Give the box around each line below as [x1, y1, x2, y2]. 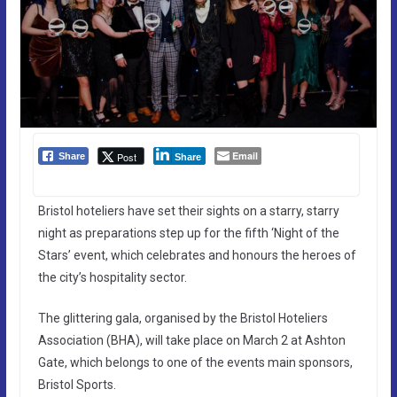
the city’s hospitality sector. [37, 269, 187, 284]
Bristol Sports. [37, 377, 116, 392]
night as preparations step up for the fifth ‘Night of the [37, 225, 339, 240]
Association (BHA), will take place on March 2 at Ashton [37, 332, 346, 347]
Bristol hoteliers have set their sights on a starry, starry [37, 203, 339, 218]
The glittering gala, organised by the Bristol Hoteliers [37, 310, 328, 325]
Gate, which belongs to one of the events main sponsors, [37, 354, 353, 370]
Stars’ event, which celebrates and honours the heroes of [37, 247, 356, 262]
